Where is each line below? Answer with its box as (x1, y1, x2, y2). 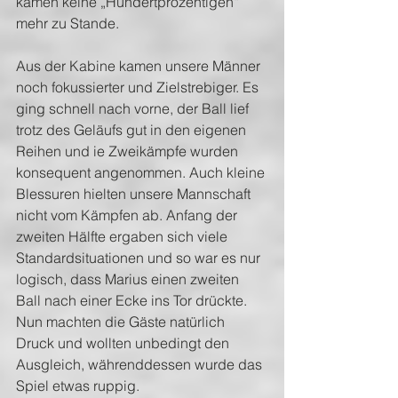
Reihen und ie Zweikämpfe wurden (16, 142, 242, 160)
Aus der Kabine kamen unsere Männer (16, 57, 264, 75)
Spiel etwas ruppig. (16, 377, 139, 394)
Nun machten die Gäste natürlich (16, 313, 228, 330)
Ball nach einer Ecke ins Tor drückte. (16, 291, 251, 309)
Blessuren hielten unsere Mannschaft (16, 185, 254, 203)
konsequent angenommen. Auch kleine (16, 163, 268, 181)
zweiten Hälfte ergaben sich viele (16, 227, 231, 245)
